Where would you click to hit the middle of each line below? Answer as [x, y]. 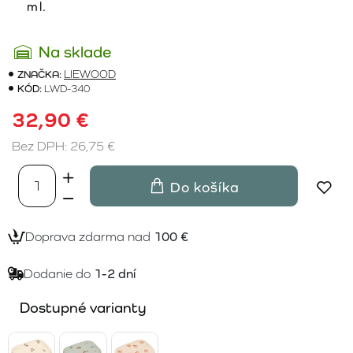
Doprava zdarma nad [89, 236]
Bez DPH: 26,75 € [63, 146]
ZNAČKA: [39, 74]
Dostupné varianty [83, 307]
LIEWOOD [90, 74]
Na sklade [75, 52]
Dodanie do [59, 273]
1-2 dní [115, 273]
